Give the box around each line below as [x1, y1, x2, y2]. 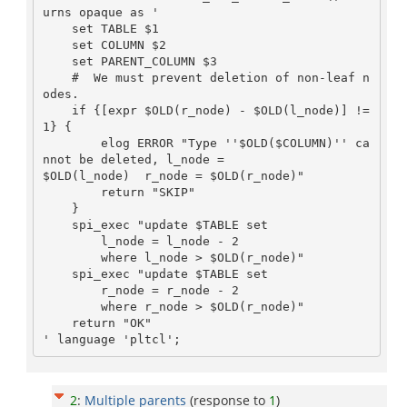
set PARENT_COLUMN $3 [42, 54, 72, 68]
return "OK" [42, 315, 72, 330]
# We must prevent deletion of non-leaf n [42, 70, 72, 84]
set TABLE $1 [42, 21, 72, 35]
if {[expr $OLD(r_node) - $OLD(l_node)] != [42, 103, 72, 117]
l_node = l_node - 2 [42, 233, 101, 248]
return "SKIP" [42, 184, 101, 199]
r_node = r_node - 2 [42, 283, 101, 297]
